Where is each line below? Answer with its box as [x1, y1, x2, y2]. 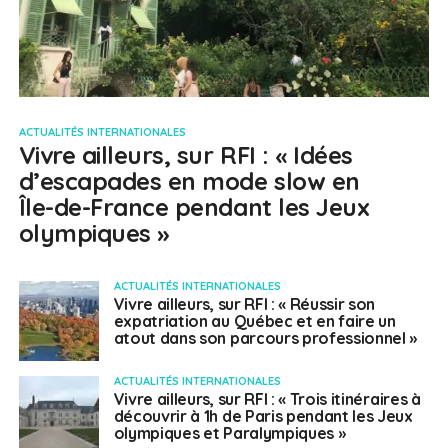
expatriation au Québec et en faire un [113, 310, 396, 331]
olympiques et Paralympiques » [113, 422, 346, 443]
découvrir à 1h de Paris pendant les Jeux [113, 405, 413, 426]
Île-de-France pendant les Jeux [18, 191, 370, 222]
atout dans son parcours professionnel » [113, 327, 418, 348]
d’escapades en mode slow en [18, 165, 360, 196]
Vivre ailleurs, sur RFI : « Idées [18, 139, 353, 170]
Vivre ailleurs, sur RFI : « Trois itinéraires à [113, 388, 421, 409]
